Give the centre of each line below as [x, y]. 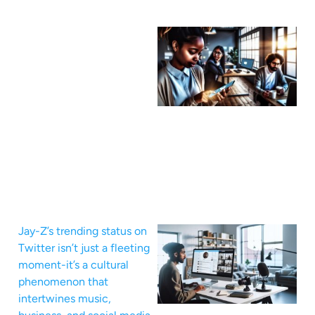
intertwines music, [65, 298]
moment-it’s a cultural [73, 264]
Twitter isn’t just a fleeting [84, 247]
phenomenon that [63, 281]
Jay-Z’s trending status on [83, 231]
